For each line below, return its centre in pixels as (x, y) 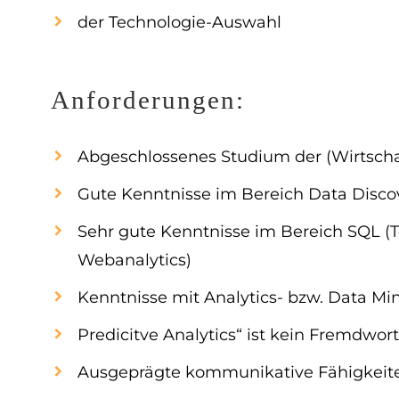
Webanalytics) (134, 260)
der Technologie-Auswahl (179, 22)
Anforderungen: (148, 100)
